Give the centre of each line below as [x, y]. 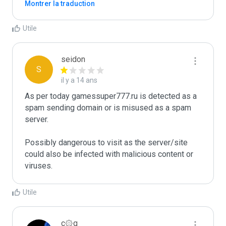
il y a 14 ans [79, 80]
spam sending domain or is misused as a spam [108, 108]
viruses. [39, 166]
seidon [73, 59]
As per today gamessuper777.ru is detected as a [111, 96]
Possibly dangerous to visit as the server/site [106, 143]
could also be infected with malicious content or [109, 154]
